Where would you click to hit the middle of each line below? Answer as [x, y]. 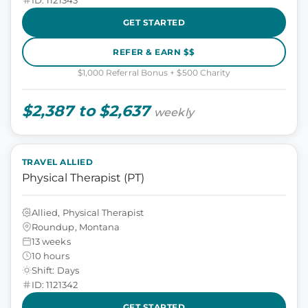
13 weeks [51, 241]
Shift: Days [55, 270]
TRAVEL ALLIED [58, 162]
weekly [174, 112]
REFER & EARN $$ [154, 52]
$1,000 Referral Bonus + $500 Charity [154, 73]
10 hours [51, 255]
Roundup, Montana [76, 227]
